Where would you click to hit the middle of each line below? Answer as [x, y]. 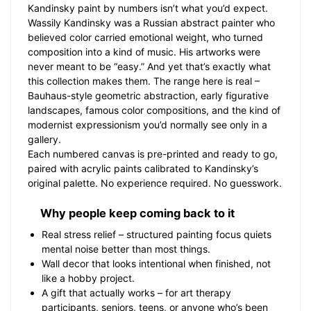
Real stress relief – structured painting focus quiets [157, 235]
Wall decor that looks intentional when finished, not [156, 264]
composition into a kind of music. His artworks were [144, 52]
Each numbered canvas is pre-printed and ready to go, [153, 154]
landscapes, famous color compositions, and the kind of [154, 110]
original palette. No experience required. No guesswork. [155, 183]
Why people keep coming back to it [137, 213]
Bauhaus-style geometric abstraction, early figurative [148, 95]
